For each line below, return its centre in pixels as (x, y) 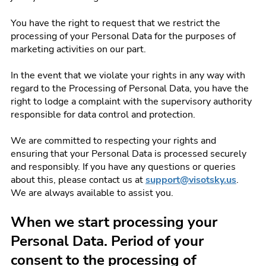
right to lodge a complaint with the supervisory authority (131, 102)
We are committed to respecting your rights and (113, 141)
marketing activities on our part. (78, 49)
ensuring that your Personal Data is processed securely (129, 154)
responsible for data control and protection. (103, 115)
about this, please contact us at (78, 180)
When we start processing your (114, 222)
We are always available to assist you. (92, 193)
